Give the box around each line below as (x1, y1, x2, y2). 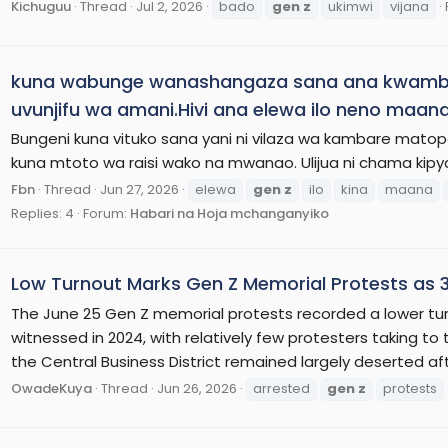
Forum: (83, 204, 130, 224)
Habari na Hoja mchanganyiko (130, 204, 329, 224)
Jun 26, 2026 (157, 378, 237, 398)
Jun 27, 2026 (100, 180, 179, 200)
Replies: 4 (11, 204, 74, 224)
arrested (253, 378, 310, 398)
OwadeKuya (11, 378, 92, 398)
